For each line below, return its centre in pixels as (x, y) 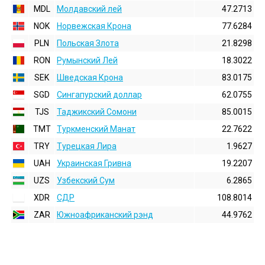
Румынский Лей (87, 60)
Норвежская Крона (94, 26)
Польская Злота (88, 43)
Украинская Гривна (94, 163)
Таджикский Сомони (97, 112)
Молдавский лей (89, 9)
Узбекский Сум (86, 180)
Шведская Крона (90, 77)
